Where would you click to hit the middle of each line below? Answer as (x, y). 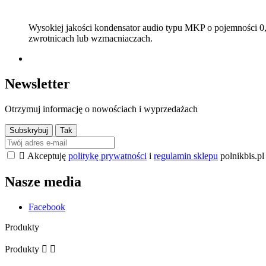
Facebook (47, 207)
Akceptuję (48, 156)
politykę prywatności (107, 156)
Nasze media (43, 181)
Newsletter (37, 83)
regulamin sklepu (186, 156)
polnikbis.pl (241, 156)
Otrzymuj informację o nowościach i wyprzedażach (101, 109)
